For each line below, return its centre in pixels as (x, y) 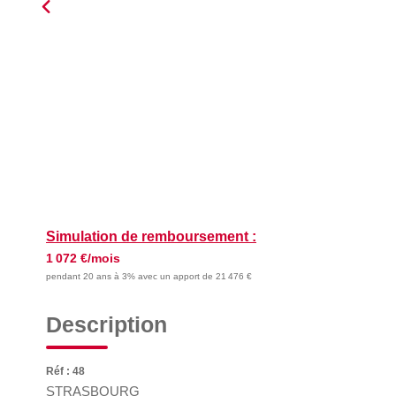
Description (107, 324)
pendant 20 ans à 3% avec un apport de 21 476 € (149, 276)
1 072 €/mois (83, 258)
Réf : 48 (65, 371)
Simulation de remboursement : (151, 236)
